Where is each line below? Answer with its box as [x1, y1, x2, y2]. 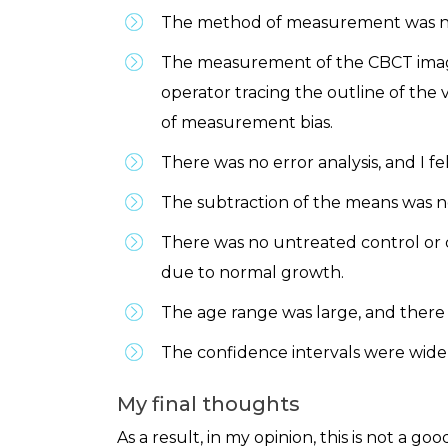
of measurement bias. [161, 113, 333, 132]
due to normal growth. [161, 263, 344, 282]
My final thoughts [117, 392, 300, 416]
